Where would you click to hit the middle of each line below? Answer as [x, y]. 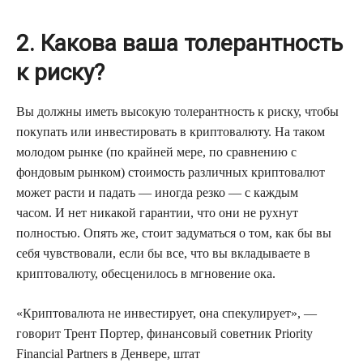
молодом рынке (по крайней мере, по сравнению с [156, 152]
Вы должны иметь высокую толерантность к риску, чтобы [177, 111]
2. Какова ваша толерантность [179, 43]
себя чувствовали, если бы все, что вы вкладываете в [163, 253]
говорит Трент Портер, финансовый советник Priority [164, 333]
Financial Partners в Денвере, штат [108, 353]
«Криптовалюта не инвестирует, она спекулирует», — [167, 313]
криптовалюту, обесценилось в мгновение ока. [146, 273]
